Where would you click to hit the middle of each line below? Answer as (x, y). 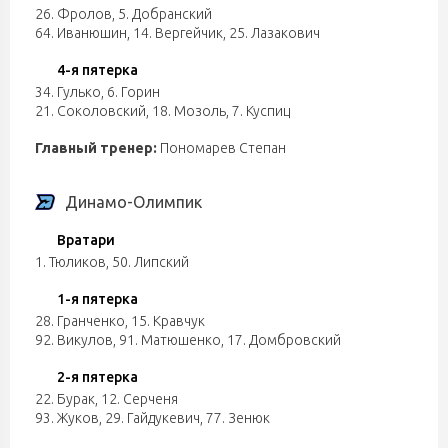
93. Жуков (67, 418)
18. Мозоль (189, 111)
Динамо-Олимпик (133, 202)
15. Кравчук (168, 321)
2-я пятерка (97, 377)
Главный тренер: (96, 148)
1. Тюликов (70, 262)
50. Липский (150, 262)
